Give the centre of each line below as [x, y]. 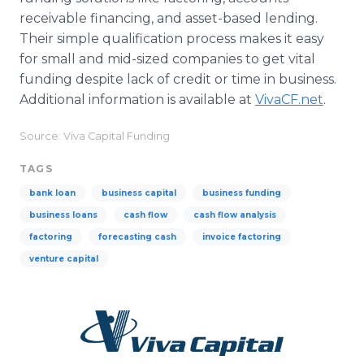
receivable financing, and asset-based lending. [169, 18]
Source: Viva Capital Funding [95, 136]
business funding [242, 193]
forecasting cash [137, 237]
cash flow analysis [235, 215]
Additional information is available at [137, 100]
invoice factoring [242, 237]
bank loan [52, 193]
